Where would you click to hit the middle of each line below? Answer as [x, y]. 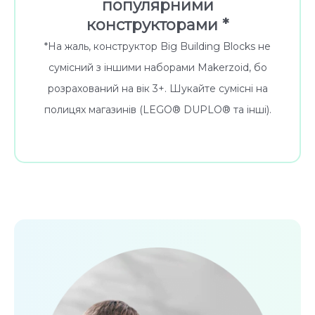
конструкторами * [157, 25]
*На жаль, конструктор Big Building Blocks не [157, 46]
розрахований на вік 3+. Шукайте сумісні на [157, 88]
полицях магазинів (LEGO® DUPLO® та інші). [157, 109]
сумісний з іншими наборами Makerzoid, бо [157, 67]
